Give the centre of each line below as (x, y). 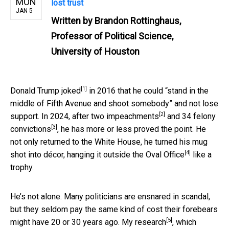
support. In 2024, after (51, 116)
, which (184, 222)
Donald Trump (36, 90)
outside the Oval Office (144, 154)
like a (201, 154)
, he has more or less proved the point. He (132, 129)
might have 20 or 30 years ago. (66, 222)
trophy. (22, 167)
